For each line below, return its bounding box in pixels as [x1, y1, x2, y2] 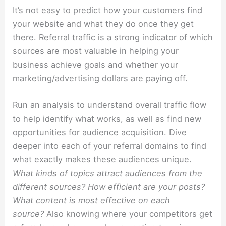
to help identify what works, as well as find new [13, 114, 202, 124]
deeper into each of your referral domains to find [13, 141, 207, 151]
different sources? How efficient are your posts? [13, 182, 205, 192]
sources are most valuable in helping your [13, 46, 179, 56]
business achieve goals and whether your [13, 60, 179, 70]
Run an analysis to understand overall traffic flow [13, 100, 207, 110]
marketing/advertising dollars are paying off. [13, 73, 188, 84]
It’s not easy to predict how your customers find [13, 5, 203, 16]
